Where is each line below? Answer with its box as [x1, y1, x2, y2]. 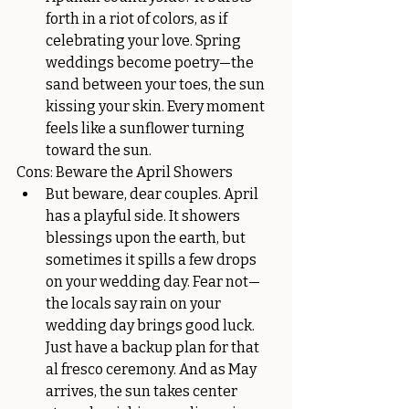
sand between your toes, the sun [46, 76, 267, 93]
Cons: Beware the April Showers [16, 163, 233, 181]
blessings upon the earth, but [46, 229, 248, 246]
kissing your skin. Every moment [46, 98, 267, 115]
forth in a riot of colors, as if [46, 10, 230, 27]
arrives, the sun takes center [46, 383, 240, 400]
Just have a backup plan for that [46, 339, 262, 356]
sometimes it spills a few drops [46, 251, 259, 268]
